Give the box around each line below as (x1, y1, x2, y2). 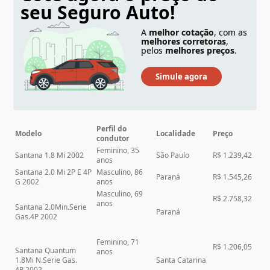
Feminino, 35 (96, 145, 140, 155)
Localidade (156, 128, 196, 139)
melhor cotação (149, 27, 214, 39)
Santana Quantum (15, 245, 77, 256)
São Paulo (156, 149, 190, 160)
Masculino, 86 (96, 166, 143, 177)
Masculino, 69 (96, 188, 143, 199)
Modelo (15, 128, 42, 139)
